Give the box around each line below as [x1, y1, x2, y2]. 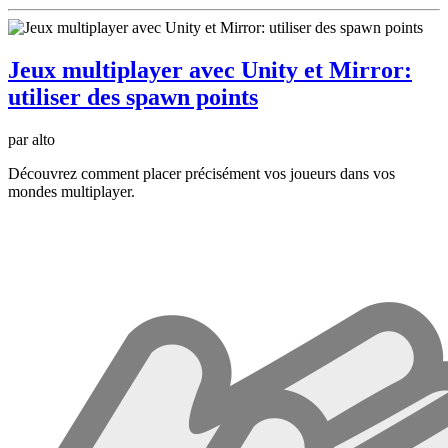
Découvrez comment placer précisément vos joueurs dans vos [8, 164, 395, 182]
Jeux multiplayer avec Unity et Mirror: [8, 57, 412, 84]
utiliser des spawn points [8, 84, 258, 111]
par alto [8, 130, 55, 148]
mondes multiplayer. [8, 182, 135, 200]
